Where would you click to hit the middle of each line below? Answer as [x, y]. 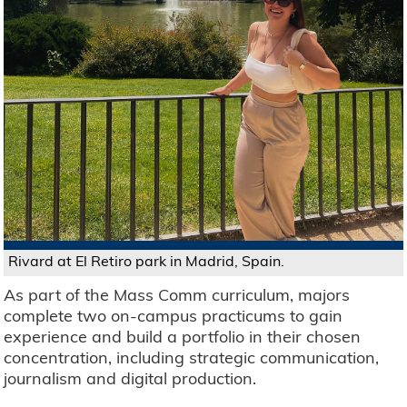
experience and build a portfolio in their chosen [183, 336]
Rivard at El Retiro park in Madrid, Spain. [147, 260]
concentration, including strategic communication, [192, 357]
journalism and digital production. [130, 378]
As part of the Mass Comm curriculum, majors [177, 294]
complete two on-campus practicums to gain [174, 315]
